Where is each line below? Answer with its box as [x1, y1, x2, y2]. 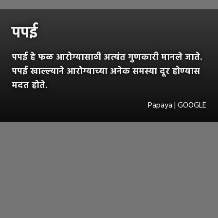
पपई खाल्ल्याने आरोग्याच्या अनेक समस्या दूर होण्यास [12, 64, 200, 79]
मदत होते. [12, 78, 47, 93]
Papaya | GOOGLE [148, 99, 206, 112]
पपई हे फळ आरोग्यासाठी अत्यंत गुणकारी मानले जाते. [12, 50, 202, 65]
